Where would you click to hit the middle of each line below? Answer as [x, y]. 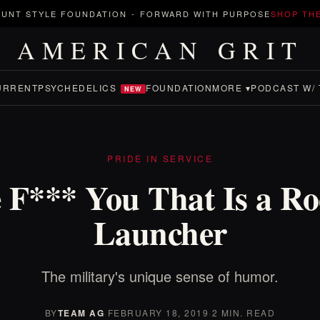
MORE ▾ [231, 87]
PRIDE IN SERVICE [160, 158]
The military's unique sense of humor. [160, 276]
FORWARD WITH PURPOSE [205, 14]
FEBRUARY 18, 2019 [158, 312]
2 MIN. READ [244, 312]
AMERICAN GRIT [160, 50]
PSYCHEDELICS [77, 87]
